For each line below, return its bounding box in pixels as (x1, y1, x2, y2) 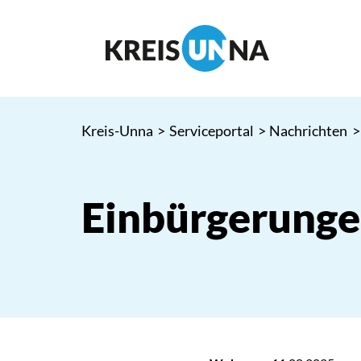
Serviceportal (168, 122, 254, 139)
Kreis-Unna (81, 122, 153, 139)
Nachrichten (269, 122, 348, 139)
